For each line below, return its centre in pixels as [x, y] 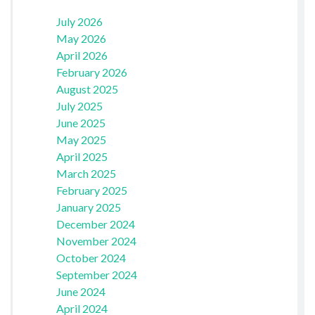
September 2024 [96, 274]
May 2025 [81, 139]
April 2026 [82, 55]
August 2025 [87, 89]
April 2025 [82, 156]
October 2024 [91, 257]
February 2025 [91, 190]
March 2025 [86, 173]
